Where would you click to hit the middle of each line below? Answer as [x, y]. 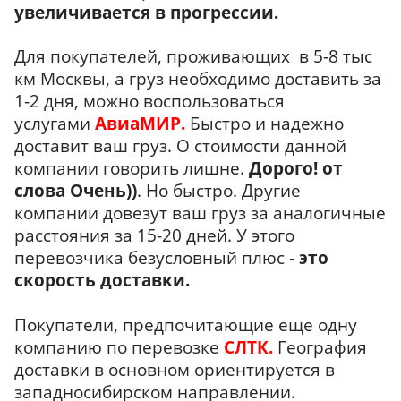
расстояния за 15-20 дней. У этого [154, 235]
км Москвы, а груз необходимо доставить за [198, 79]
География [320, 347]
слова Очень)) [76, 191]
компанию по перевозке [119, 347]
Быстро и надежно [264, 124]
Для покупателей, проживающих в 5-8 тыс [193, 56]
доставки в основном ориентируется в [175, 370]
